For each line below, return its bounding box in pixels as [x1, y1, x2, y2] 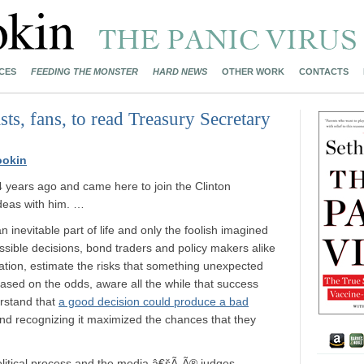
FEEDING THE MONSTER [31, 67, 138, 76]
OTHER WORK [222, 67, 284, 76]
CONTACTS [299, 67, 349, 76]
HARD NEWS [153, 67, 207, 76]
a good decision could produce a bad [58, 295, 249, 308]
